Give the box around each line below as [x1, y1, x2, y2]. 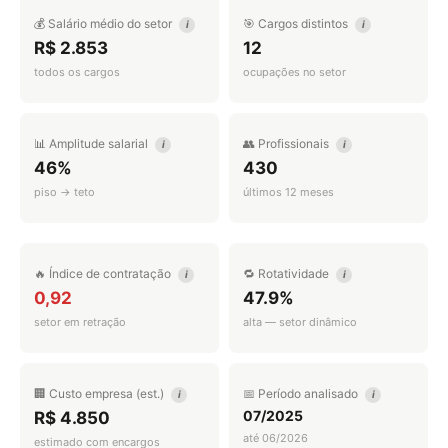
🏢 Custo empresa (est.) [34, 386, 167, 401]
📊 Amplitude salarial [34, 136, 151, 151]
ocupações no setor [243, 65, 346, 79]
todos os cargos [34, 65, 120, 79]
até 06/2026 [243, 431, 308, 445]
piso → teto [34, 185, 95, 199]
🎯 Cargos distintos [243, 16, 351, 31]
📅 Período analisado [243, 386, 361, 401]
